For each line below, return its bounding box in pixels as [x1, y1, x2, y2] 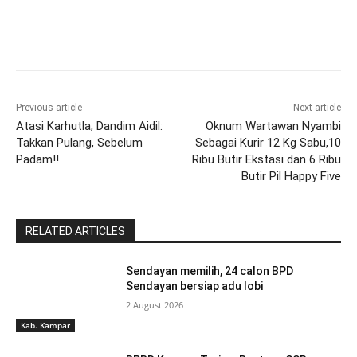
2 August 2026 [126, 299, 184, 312]
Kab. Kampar [21, 319, 70, 331]
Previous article [16, 102, 82, 114]
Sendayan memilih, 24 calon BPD [126, 265, 294, 278]
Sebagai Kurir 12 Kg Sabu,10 [194, 135, 341, 151]
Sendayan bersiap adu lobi [126, 280, 264, 293]
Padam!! [16, 152, 59, 167]
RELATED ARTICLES [25, 225, 125, 238]
